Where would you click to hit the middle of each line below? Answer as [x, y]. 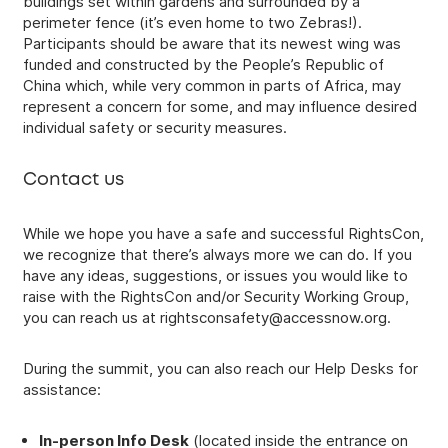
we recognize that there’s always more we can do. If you [217, 254]
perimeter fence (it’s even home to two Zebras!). [192, 22]
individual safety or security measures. [157, 127]
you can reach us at [91, 317]
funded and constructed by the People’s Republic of [203, 64]
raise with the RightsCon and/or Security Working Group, [216, 296]
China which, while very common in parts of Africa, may [212, 85]
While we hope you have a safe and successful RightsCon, [223, 233]
